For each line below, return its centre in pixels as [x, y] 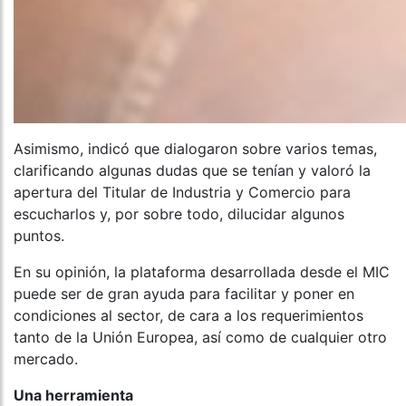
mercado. [46, 359]
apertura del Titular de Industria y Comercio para [182, 193]
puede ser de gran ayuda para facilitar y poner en [184, 294]
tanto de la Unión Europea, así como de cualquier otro [200, 338]
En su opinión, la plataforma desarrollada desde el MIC [202, 272]
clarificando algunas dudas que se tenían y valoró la [192, 171]
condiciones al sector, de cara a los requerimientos [188, 316]
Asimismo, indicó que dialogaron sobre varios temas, [195, 149]
